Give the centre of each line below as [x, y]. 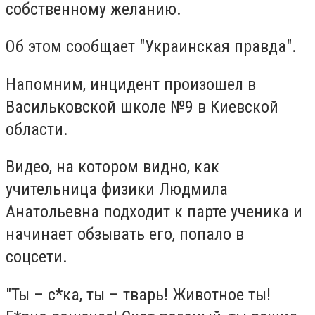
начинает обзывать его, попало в [125, 234]
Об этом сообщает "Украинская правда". [151, 47]
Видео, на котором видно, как [112, 167]
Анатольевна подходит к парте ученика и [154, 212]
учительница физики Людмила [117, 189]
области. [37, 129]
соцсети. [37, 257]
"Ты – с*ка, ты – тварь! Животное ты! [138, 294]
